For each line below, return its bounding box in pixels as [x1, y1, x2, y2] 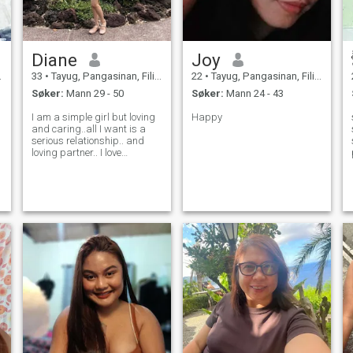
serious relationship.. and [31, 135, 144, 147]
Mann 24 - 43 [223, 87, 284, 100]
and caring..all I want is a [31, 123, 146, 136]
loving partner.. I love [31, 147, 121, 159]
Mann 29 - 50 [63, 87, 124, 100]
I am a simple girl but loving [31, 111, 155, 124]
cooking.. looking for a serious [31, 158, 162, 171]
